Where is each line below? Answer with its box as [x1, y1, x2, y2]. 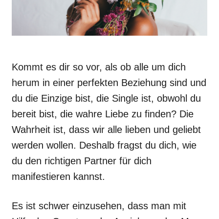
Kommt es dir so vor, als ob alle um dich [12, 62, 186, 72]
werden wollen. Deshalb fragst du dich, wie [12, 140, 197, 151]
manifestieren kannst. [12, 171, 105, 182]
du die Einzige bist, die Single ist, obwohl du [12, 93, 201, 104]
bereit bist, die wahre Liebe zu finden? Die [12, 109, 194, 119]
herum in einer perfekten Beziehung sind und [12, 77, 206, 88]
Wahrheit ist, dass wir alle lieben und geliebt [12, 124, 201, 135]
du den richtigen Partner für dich [12, 155, 152, 166]
